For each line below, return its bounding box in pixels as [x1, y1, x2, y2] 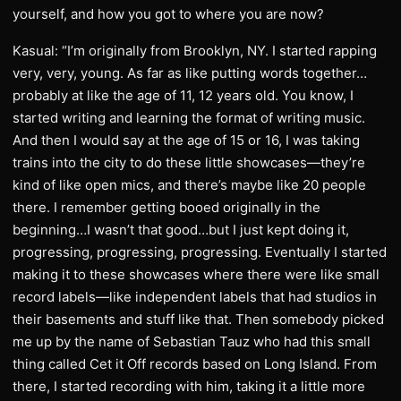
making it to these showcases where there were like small [13, 266, 380, 283]
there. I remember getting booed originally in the [13, 199, 320, 216]
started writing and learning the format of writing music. [13, 109, 365, 126]
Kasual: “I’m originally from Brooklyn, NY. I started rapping [13, 42, 377, 59]
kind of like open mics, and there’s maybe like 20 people [13, 176, 366, 193]
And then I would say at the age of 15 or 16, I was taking [13, 132, 360, 149]
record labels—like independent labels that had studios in [13, 288, 377, 305]
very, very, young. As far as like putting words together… [13, 64, 367, 81]
